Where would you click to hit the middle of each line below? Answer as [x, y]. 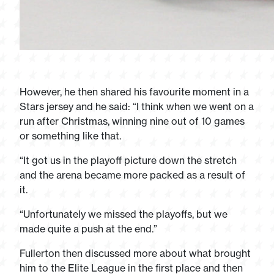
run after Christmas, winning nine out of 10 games [132, 121]
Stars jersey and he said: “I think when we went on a [137, 106]
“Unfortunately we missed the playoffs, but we [124, 214]
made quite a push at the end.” [88, 229]
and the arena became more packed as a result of [132, 175]
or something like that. [70, 136]
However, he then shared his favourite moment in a [134, 92]
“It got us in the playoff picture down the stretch [128, 160]
